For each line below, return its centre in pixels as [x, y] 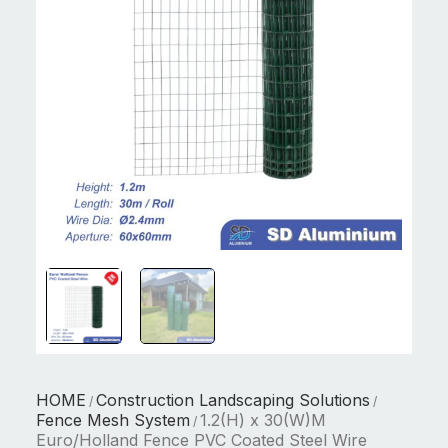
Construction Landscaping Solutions [233, 400]
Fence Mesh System [113, 420]
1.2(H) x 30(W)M [263, 420]
